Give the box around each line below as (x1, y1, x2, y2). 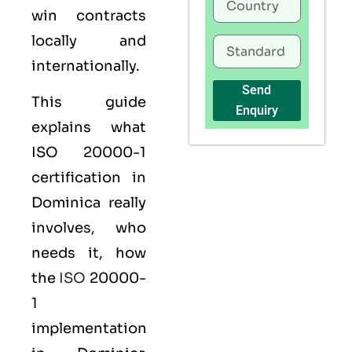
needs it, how (31, 244, 146, 262)
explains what (31, 119, 146, 137)
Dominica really (31, 194, 146, 212)
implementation (31, 320, 147, 338)
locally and (31, 31, 146, 49)
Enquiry (235, 103, 278, 118)
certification (31, 169, 121, 187)
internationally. (31, 57, 140, 75)
